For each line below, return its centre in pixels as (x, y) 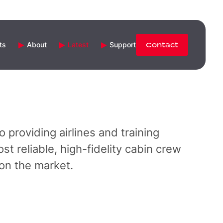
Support (123, 45)
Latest (78, 45)
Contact (162, 45)
